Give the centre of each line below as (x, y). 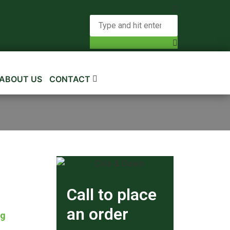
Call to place (112, 194)
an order (98, 214)
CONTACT (70, 79)
